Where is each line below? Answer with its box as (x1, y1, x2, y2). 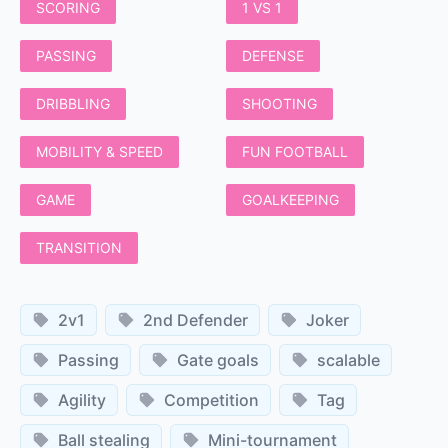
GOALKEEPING (242, 190, 339, 208)
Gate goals (177, 349, 259, 370)
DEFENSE (242, 46, 304, 64)
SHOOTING (242, 94, 317, 112)
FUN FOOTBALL (242, 142, 348, 160)
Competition (164, 389, 259, 410)
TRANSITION (36, 238, 122, 256)
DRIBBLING (36, 94, 110, 112)
